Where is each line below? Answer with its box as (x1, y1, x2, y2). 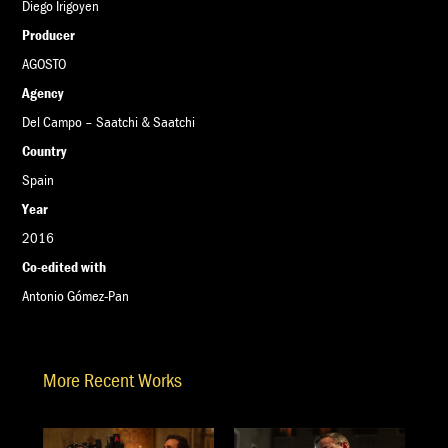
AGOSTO (22, 53, 67, 73)
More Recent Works (42, 367, 182, 393)
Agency (22, 82, 64, 102)
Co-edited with (22, 256, 107, 276)
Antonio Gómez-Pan (22, 285, 130, 305)
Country (22, 140, 67, 160)
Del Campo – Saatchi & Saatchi (22, 111, 196, 131)
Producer (22, 24, 76, 44)
